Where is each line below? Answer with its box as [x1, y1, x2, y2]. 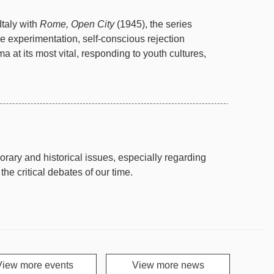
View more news [131, 260, 204, 270]
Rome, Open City [40, 19, 114, 29]
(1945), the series [114, 19, 192, 29]
